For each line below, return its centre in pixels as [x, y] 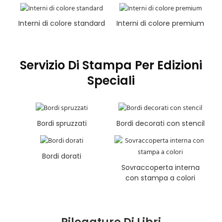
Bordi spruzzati [62, 123]
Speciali [111, 80]
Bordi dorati [62, 156]
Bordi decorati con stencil [160, 123]
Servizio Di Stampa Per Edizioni [111, 65]
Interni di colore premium [160, 24]
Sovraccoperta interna [160, 168]
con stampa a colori [160, 178]
